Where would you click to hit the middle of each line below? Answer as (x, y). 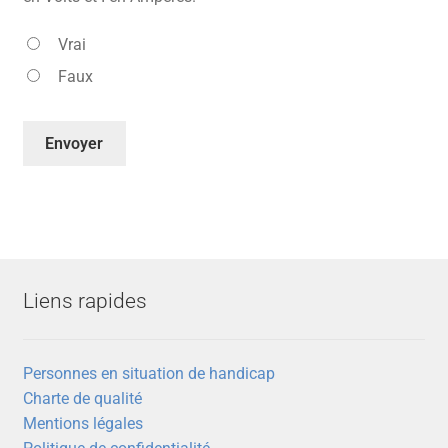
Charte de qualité (82, 398)
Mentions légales (82, 423)
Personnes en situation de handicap (148, 373)
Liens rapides (84, 301)
